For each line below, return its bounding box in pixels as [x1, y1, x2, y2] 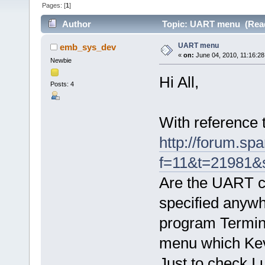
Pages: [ [42, 2, 66, 9]
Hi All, [159, 73, 199, 91]
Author [62, 18, 92, 29]
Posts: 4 [50, 80, 74, 88]
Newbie [50, 56, 72, 64]
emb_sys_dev [60, 41, 117, 52]
